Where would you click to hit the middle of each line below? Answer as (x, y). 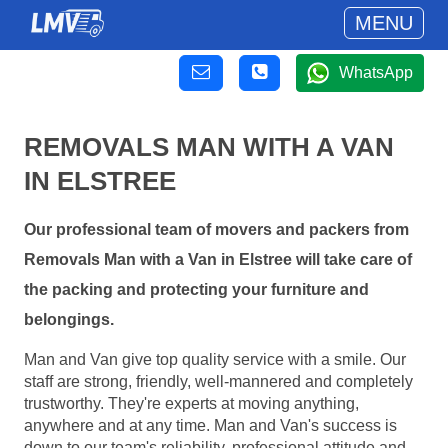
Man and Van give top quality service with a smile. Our (215, 359)
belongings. (69, 320)
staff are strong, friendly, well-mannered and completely (218, 381)
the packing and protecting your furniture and (196, 290)
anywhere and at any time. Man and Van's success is (210, 425)
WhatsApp (376, 72)
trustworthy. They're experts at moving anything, (191, 403)
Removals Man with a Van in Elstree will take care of (218, 260)
